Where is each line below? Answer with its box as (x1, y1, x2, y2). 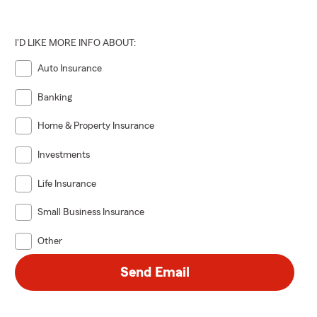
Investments (38, 149, 91, 160)
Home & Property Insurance (38, 121, 155, 132)
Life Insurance (38, 178, 97, 189)
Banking (38, 92, 73, 103)
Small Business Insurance (38, 207, 145, 218)
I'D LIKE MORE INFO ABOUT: (15, 38, 137, 48)
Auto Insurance (38, 63, 103, 74)
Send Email (120, 265, 190, 279)
